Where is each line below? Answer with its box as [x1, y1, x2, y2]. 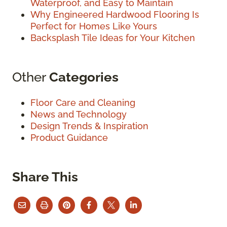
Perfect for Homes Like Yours [30, 21, 157, 32]
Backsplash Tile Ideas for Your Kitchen [30, 32, 195, 44]
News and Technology [30, 109, 127, 120]
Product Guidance [30, 132, 108, 143]
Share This [12, 169, 78, 185]
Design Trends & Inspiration [30, 121, 148, 132]
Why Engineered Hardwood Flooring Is [30, 9, 199, 20]
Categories [49, 69, 119, 85]
